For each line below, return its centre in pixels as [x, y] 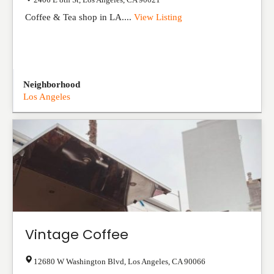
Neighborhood [52, 84]
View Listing [158, 17]
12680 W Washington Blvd [79, 261]
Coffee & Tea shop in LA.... [80, 17]
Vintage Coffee [77, 235]
